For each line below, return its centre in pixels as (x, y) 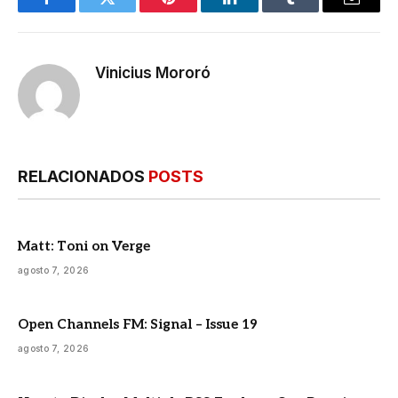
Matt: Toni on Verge (84, 246)
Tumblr (313, 11)
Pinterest (195, 11)
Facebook (76, 11)
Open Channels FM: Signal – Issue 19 (138, 324)
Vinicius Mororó (153, 72)
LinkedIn (257, 11)
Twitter (129, 11)
